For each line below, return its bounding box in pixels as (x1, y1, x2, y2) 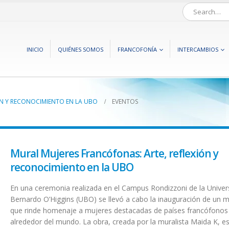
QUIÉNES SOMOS (58, 45, 103, 53)
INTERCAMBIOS (177, 45, 218, 53)
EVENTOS (112, 97, 138, 106)
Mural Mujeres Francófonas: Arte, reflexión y (10, 146, 219, 161)
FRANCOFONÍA (118, 45, 157, 53)
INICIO (27, 45, 43, 53)
